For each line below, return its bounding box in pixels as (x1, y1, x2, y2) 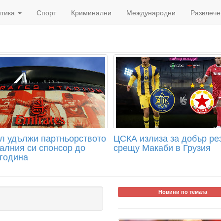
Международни (126, 7, 176, 17)
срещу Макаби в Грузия (113, 141, 211, 153)
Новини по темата (158, 188, 207, 195)
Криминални (71, 7, 111, 17)
